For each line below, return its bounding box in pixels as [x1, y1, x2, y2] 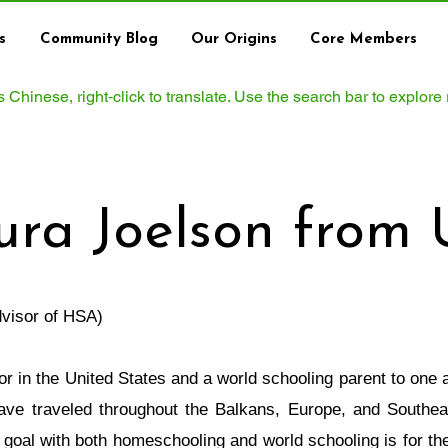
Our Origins [190, 32, 277, 47]
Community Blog [39, 32, 158, 47]
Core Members [309, 32, 417, 47]
